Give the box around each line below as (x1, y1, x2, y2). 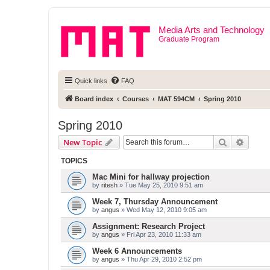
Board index (75, 95, 113, 102)
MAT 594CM (158, 95, 195, 102)
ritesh (101, 181, 118, 189)
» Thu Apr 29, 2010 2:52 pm (119, 256, 202, 263)
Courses (122, 95, 149, 102)
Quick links (75, 77, 107, 84)
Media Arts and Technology (159, 25, 265, 35)
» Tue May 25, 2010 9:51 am (118, 181, 203, 189)
